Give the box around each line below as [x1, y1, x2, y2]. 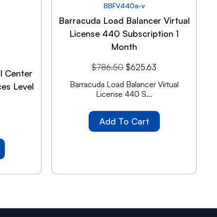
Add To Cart [99, 115, 149, 126]
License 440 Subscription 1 [69, 28, 179, 39]
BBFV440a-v [103, 1, 145, 10]
